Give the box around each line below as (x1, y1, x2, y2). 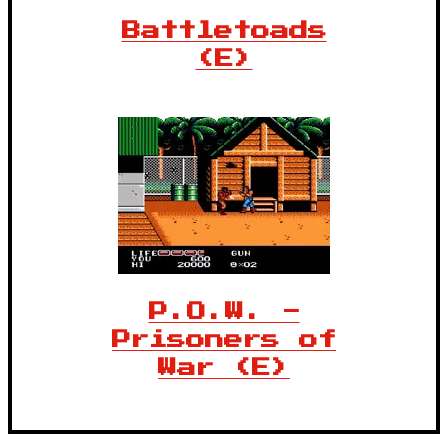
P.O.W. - (148, 301, 300, 321)
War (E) (158, 357, 290, 377)
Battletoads (121, 20, 327, 40)
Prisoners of (112, 329, 336, 349)
